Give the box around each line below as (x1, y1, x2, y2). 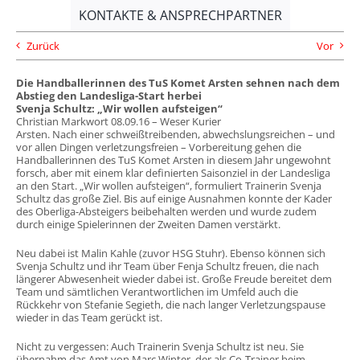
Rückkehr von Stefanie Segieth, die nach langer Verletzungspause (15, 297, 325, 312)
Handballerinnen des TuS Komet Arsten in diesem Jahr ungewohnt (15, 153, 331, 167)
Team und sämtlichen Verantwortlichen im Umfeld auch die (15, 284, 298, 299)
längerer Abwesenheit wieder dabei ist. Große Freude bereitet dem (15, 272, 332, 286)
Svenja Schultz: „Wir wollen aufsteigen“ (15, 101, 223, 116)
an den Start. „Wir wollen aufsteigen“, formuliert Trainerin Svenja (15, 178, 321, 193)
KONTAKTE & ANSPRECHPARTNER (78, 6, 282, 24)
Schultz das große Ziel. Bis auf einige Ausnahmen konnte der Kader (15, 191, 332, 206)
